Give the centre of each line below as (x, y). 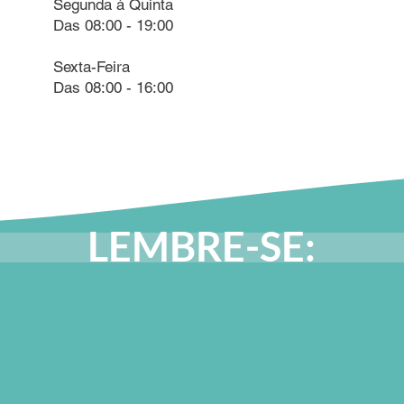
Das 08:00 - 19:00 (113, 25)
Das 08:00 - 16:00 (113, 87)
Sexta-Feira (92, 67)
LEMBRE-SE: (201, 246)
